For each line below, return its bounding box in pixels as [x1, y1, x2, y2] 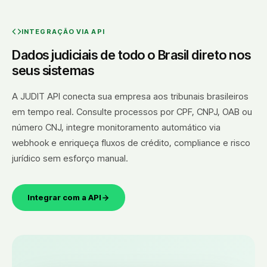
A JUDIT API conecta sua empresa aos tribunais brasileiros [12, 91, 249, 103]
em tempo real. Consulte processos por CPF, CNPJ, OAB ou [12, 106, 252, 118]
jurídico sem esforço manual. [12, 153, 128, 164]
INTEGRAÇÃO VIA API [21, 27, 105, 36]
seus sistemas [12, 63, 94, 79]
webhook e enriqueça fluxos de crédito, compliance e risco [12, 137, 250, 149]
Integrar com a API [27, 193, 101, 203]
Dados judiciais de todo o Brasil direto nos [12, 47, 251, 63]
